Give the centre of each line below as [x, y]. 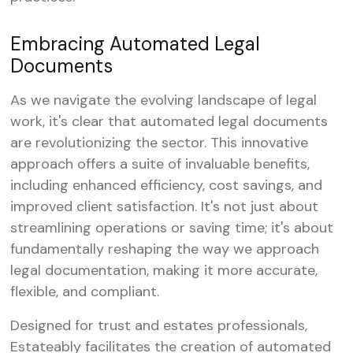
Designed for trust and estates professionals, [159, 325]
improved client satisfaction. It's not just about [165, 206]
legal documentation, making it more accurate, [164, 270]
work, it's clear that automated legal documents [169, 121]
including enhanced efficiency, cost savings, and [167, 185]
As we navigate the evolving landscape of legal [164, 100]
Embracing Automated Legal [136, 44]
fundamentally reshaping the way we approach [165, 249]
